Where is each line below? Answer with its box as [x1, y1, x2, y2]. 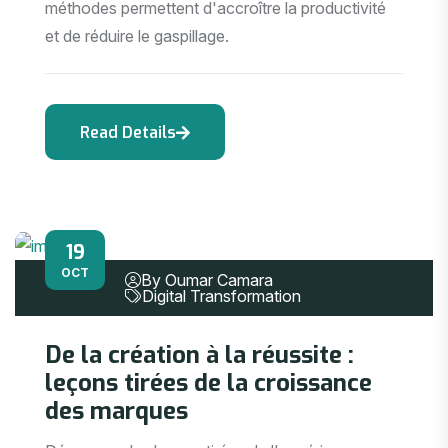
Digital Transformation [142, 285, 301, 306]
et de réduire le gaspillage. [45, 25, 229, 46]
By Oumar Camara [141, 269, 273, 290]
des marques [45, 395, 188, 428]
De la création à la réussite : [45, 339, 354, 372]
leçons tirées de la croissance [45, 367, 372, 400]
